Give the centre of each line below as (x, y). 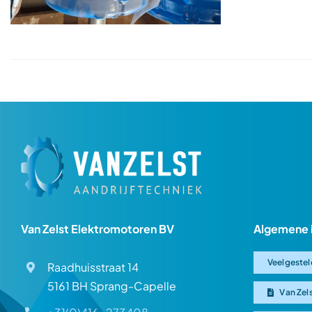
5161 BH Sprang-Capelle (112, 286)
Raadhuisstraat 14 (93, 267)
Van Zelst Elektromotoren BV (97, 228)
